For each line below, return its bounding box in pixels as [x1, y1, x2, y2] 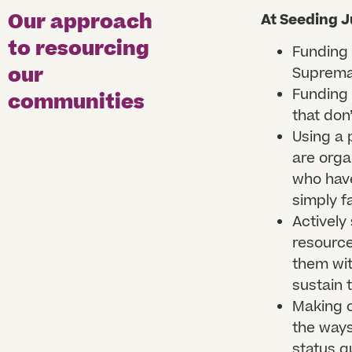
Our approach [8, 8, 152, 36]
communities [8, 88, 145, 116]
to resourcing [8, 35, 149, 63]
